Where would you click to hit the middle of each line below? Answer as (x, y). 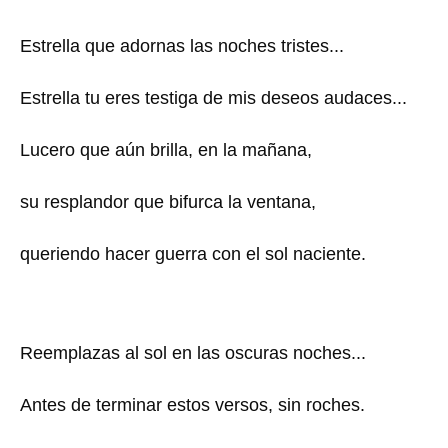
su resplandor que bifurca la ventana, (168, 201)
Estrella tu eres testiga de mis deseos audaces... (213, 97)
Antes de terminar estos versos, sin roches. (192, 404)
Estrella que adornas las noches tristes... (182, 45)
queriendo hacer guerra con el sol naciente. (193, 253)
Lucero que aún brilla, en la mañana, (166, 149)
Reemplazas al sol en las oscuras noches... (193, 352)
